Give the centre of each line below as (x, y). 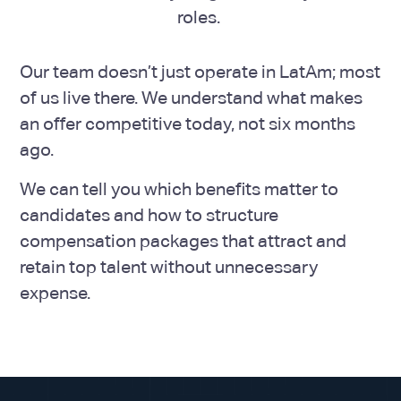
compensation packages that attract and (183, 241)
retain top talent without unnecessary (169, 267)
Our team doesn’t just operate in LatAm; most (200, 71)
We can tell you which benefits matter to (179, 189)
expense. (55, 293)
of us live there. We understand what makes (192, 97)
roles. (200, 17)
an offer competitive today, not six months (188, 123)
